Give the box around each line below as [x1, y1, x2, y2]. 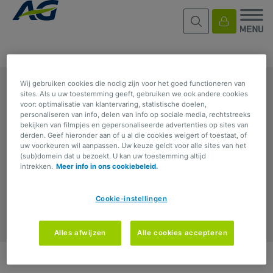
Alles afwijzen [54, 229, 106, 238]
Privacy [49, 252, 80, 262]
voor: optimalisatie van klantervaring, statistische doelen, [20, 100, 207, 109]
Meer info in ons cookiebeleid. [56, 162, 158, 171]
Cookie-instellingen [95, 194, 168, 204]
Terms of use [153, 252, 205, 262]
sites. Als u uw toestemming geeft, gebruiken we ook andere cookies [20, 90, 249, 99]
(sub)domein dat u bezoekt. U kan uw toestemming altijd [20, 152, 207, 161]
